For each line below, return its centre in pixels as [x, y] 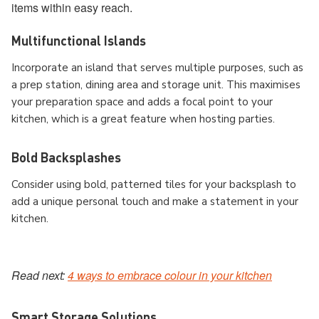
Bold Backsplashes [68, 157]
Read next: [40, 275]
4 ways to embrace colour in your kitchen [170, 275]
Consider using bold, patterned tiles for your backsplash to [154, 184]
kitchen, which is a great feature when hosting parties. [143, 119]
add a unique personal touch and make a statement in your [155, 201]
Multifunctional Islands [79, 40]
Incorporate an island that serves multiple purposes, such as [157, 67]
